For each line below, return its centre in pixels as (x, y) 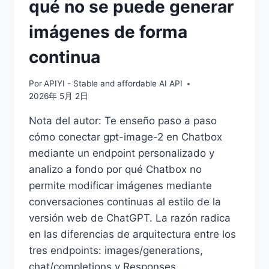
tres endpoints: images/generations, (116, 251)
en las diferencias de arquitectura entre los (132, 234)
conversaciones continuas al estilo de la (125, 202)
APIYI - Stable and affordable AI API (113, 84)
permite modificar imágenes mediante (120, 186)
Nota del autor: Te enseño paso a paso (123, 121)
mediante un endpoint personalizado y (122, 153)
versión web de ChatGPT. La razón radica (130, 218)
